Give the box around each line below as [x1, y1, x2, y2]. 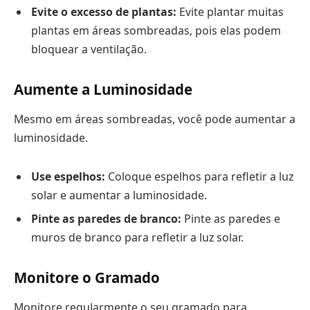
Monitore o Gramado [14, 267, 160, 287]
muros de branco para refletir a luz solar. [31, 230, 244, 246]
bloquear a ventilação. [31, 42, 147, 57]
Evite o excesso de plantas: [31, 4, 176, 20]
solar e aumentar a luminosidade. [31, 188, 207, 203]
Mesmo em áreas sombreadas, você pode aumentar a [14, 111, 295, 127]
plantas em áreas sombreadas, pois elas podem [31, 23, 281, 39]
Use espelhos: [31, 169, 105, 185]
